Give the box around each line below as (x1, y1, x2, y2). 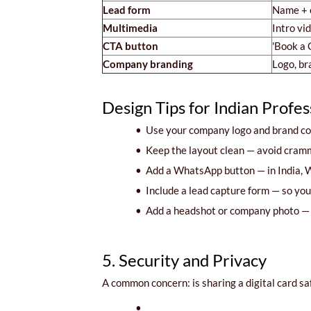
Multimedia (103, 21, 158, 34)
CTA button (103, 39, 158, 52)
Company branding (103, 57, 193, 70)
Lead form (103, 3, 151, 16)
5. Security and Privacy (102, 249, 267, 270)
